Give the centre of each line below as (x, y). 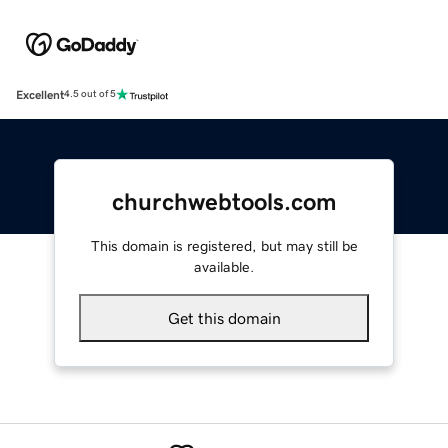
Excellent (40, 94)
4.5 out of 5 (90, 94)
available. (224, 266)
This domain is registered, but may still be (224, 245)
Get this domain (224, 317)
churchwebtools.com (224, 201)
